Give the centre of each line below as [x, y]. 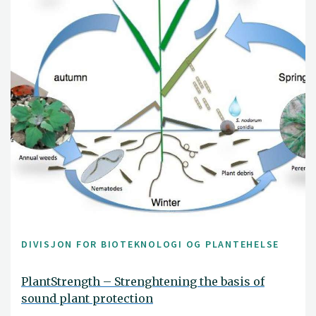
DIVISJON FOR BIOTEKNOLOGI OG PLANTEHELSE [150, 244]
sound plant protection [87, 298]
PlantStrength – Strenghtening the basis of [143, 281]
